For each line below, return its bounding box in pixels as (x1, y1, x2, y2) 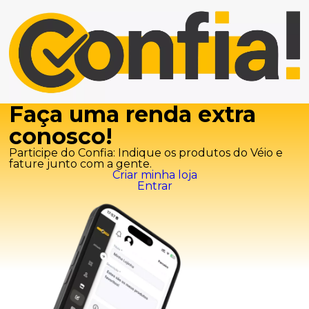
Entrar (137, 179, 172, 193)
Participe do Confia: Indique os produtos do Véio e (9, 146, 283, 160)
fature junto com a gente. (9, 157, 152, 171)
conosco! (9, 123, 113, 150)
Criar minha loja (112, 168, 197, 182)
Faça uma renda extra (9, 101, 257, 128)
